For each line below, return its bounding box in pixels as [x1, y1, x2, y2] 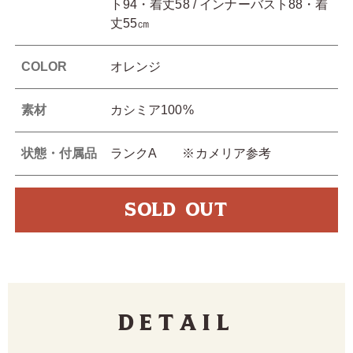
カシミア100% [110, 103, 194, 117]
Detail [117, 310, 236, 336]
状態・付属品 [20, 147, 98, 161]
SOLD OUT [124, 199, 229, 221]
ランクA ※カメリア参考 [110, 147, 272, 161]
